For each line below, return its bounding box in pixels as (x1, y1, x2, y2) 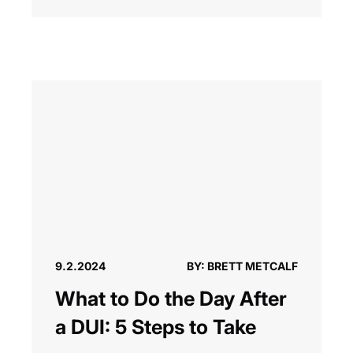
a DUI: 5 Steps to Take (55, 315, 256, 340)
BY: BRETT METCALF (187, 259, 298, 273)
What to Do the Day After (55, 287, 287, 311)
